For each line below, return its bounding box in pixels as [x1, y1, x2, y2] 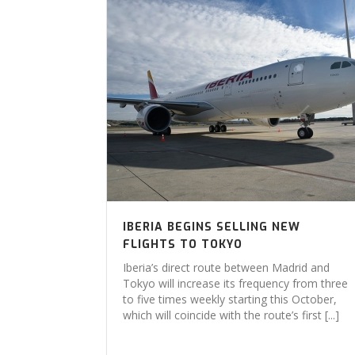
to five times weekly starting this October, [123, 292, 337, 307]
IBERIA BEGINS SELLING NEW [123, 219, 300, 235]
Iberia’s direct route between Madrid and [123, 260, 330, 275]
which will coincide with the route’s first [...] [123, 307, 339, 323]
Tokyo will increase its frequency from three [123, 276, 348, 291]
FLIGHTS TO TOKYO [123, 237, 242, 252]
